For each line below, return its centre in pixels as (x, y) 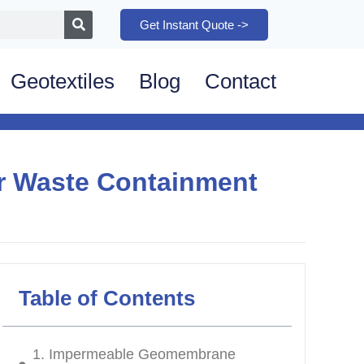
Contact (241, 81)
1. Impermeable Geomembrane (134, 354)
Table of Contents (106, 298)
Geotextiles (63, 81)
